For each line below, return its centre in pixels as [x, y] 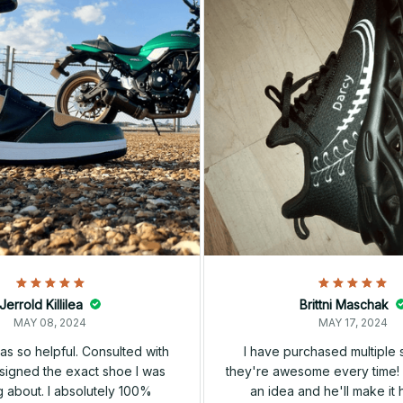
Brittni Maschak [344, 304]
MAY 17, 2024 [353, 322]
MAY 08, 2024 [50, 322]
